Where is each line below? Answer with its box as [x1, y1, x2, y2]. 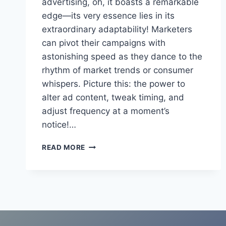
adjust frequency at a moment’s [42, 105, 169, 116]
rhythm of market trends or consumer [42, 65, 193, 75]
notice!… [42, 119, 76, 130]
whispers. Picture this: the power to [42, 78, 185, 89]
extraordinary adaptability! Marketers [42, 24, 192, 34]
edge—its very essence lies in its [42, 10, 175, 21]
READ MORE [42, 143, 86, 151]
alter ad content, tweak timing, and [42, 92, 184, 102]
